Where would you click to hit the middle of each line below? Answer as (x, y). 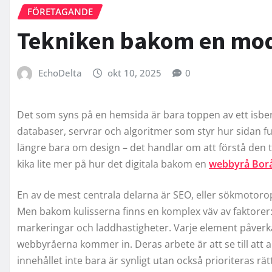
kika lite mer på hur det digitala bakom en (113, 164)
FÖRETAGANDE (60, 11)
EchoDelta (60, 73)
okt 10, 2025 (135, 73)
